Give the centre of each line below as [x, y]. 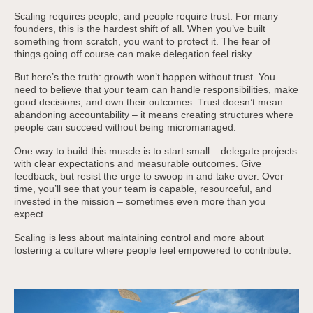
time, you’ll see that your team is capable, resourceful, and [143, 189]
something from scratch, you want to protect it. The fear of [142, 41]
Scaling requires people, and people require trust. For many [146, 16]
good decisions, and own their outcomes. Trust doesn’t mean [148, 102]
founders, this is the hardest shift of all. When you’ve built [139, 28]
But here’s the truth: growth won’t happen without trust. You [144, 77]
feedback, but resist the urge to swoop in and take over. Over [148, 176]
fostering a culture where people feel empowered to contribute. [152, 250]
